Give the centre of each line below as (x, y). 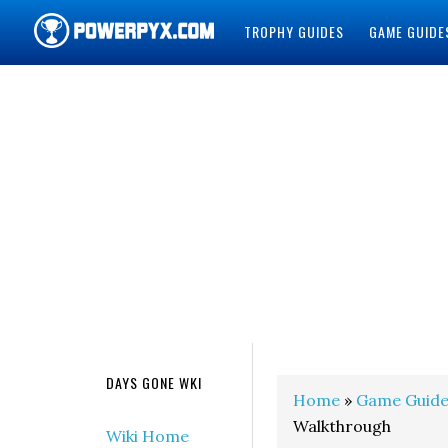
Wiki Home (147, 436)
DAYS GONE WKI (154, 382)
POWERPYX (88, 88)
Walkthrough (342, 426)
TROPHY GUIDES (293, 31)
